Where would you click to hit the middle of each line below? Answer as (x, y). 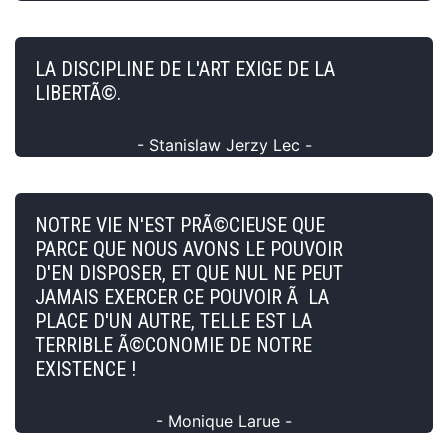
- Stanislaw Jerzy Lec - (224, 144)
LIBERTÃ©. (78, 92)
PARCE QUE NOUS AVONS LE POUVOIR (189, 248)
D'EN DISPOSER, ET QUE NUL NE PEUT (189, 272)
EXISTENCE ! (85, 368)
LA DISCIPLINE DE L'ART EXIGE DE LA (185, 68)
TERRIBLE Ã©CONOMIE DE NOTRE (173, 344)
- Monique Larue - (224, 420)
